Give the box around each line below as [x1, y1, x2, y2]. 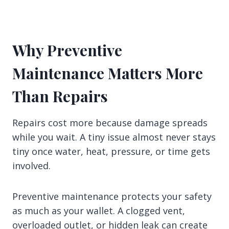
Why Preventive [12, 40, 122, 61]
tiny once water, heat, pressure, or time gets [12, 145, 210, 158]
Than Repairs [12, 86, 108, 107]
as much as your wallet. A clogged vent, [12, 204, 185, 217]
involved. [12, 159, 51, 172]
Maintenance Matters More [12, 63, 203, 84]
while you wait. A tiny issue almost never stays [12, 131, 216, 144]
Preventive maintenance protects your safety [12, 190, 212, 203]
